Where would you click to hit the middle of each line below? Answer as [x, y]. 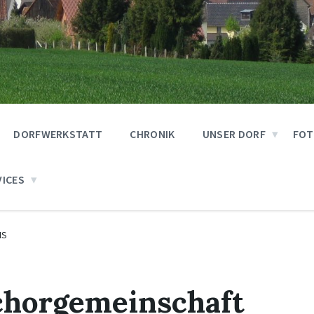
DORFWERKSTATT [58, 134]
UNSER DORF [234, 134]
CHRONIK [152, 134]
